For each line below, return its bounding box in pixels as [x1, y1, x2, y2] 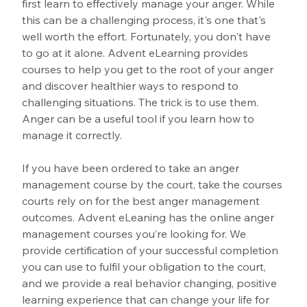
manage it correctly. [22, 128, 123, 143]
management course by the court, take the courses [22, 177, 286, 192]
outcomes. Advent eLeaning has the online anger [22, 210, 278, 225]
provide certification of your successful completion [22, 243, 282, 258]
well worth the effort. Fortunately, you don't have [22, 29, 274, 44]
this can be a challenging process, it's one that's [22, 13, 269, 27]
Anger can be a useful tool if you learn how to [22, 112, 258, 126]
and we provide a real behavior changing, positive [22, 276, 280, 291]
